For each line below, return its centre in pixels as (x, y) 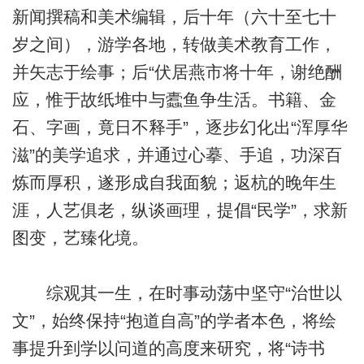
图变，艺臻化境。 (80, 237)
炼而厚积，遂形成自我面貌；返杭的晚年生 (174, 182)
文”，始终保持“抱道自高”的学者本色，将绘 (174, 320)
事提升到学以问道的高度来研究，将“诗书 (168, 348)
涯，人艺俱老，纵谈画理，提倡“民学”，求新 (180, 210)
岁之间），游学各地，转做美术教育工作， (174, 44)
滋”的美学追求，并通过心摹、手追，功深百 (177, 154)
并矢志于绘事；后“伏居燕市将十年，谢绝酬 (177, 71)
